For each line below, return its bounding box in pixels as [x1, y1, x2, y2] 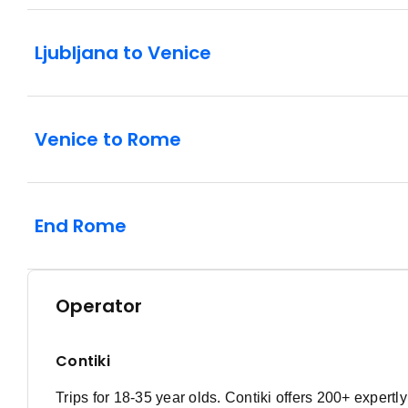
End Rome [35, 213, 127, 240]
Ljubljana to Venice [35, 40, 211, 66]
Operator [56, 293, 142, 320]
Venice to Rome [35, 127, 181, 153]
